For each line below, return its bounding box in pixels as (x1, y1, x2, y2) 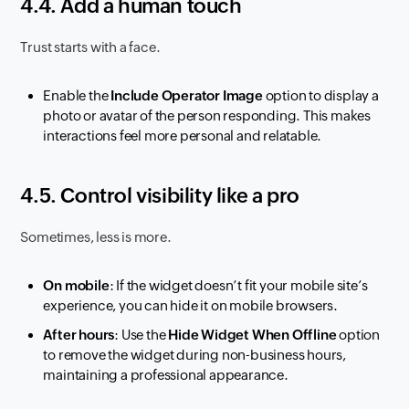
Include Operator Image (110, 88, 263, 104)
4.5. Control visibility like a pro (20, 184, 299, 208)
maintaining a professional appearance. (43, 367, 288, 383)
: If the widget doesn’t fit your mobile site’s (109, 278, 368, 294)
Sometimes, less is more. (20, 229, 172, 246)
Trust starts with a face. (20, 39, 161, 56)
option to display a (262, 88, 379, 104)
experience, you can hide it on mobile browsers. (43, 298, 339, 314)
